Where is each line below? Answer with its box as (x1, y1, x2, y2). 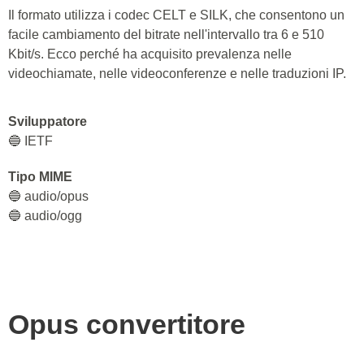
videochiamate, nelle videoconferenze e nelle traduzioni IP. (8, 67, 346, 80)
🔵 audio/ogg (8, 209, 82, 223)
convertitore (86, 309, 245, 340)
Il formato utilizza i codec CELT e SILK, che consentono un (8, 8, 344, 22)
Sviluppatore (8, 115, 87, 128)
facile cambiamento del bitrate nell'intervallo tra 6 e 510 (8, 28, 324, 41)
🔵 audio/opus (8, 189, 89, 203)
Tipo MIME (8, 170, 72, 184)
